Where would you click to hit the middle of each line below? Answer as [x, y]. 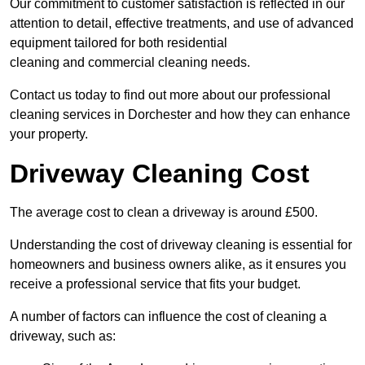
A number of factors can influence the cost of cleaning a [168, 317]
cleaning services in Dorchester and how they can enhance [180, 115]
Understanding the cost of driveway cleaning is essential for [181, 245]
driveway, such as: [63, 336]
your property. [49, 134]
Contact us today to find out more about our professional [170, 95]
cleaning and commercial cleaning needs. [130, 63]
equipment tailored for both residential [119, 43]
